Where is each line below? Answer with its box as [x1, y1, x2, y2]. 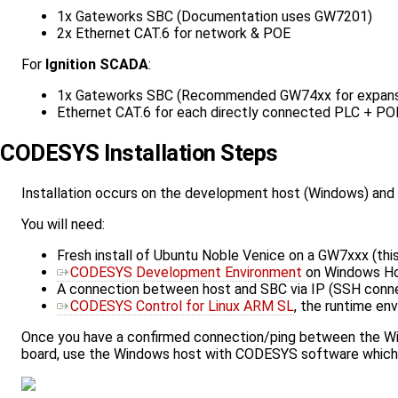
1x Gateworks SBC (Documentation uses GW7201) [57, 7, 372, 25]
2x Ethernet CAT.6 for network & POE [57, 24, 291, 42]
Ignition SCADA [45, 55, 148, 73]
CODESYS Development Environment [70, 264, 302, 282]
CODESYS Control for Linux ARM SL [70, 298, 294, 315]
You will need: [21, 216, 105, 234]
